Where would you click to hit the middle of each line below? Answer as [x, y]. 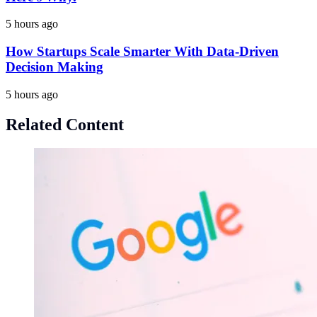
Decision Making [54, 67]
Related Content [65, 124]
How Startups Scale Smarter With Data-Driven [142, 51]
